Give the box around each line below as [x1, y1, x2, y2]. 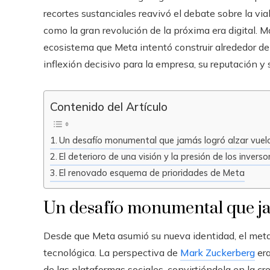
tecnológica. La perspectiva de [43, 246, 180, 259]
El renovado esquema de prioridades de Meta [58, 166, 245, 178]
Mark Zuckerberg [180, 246, 255, 259]
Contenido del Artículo [50, 99, 168, 114]
